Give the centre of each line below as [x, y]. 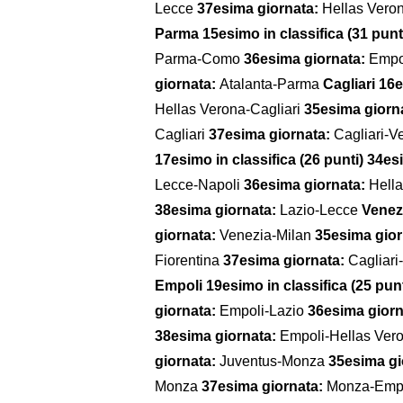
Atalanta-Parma [271, 84]
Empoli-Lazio [264, 310]
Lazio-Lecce [321, 210]
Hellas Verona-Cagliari [229, 109]
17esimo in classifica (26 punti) [259, 159]
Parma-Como [199, 58]
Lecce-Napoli [199, 184]
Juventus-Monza [274, 361]
